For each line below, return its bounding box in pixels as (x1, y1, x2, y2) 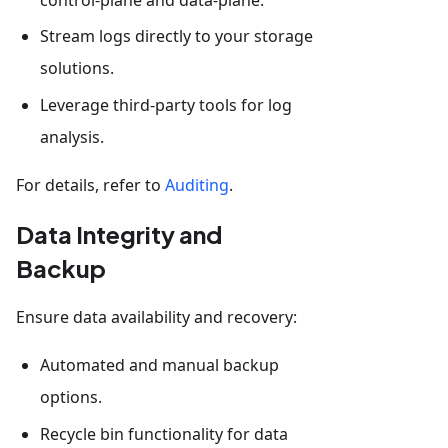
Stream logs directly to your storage (40, 25, 313, 48)
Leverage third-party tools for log (40, 94, 292, 117)
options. (40, 386, 102, 409)
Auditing (165, 174, 229, 197)
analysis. (40, 126, 104, 149)
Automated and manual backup (40, 354, 279, 377)
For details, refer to (16, 174, 165, 197)
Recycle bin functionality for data (40, 422, 288, 445)
